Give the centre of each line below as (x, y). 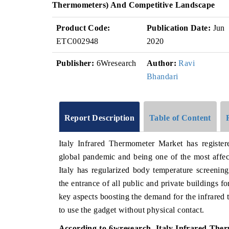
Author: (162, 63)
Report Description (99, 118)
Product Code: (83, 28)
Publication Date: (179, 28)
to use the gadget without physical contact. (131, 210)
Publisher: (75, 63)
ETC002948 (77, 41)
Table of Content (180, 118)
